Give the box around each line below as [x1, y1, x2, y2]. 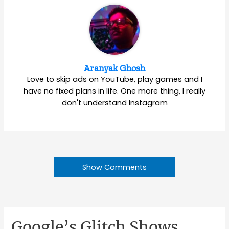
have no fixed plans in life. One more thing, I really [24, 85, 205, 96]
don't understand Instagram [61, 97, 168, 108]
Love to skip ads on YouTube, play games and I [27, 74, 202, 84]
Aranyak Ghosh [84, 62, 145, 74]
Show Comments [82, 162, 147, 172]
